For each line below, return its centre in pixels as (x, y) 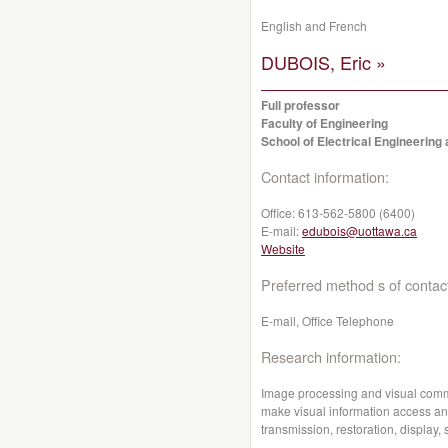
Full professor (300, 105)
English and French (314, 25)
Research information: (331, 356)
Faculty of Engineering (324, 123)
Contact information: (325, 176)
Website (283, 248)
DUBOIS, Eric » (323, 62)
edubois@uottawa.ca (359, 230)
